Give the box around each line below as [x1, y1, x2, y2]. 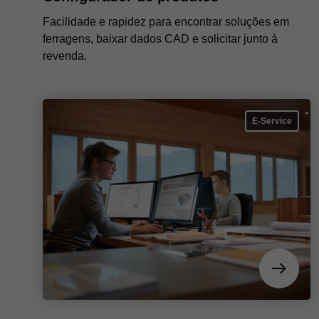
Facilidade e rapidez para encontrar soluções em [43, 15, 289, 28]
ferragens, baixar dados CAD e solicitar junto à [43, 32, 278, 45]
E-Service [251, 115, 292, 126]
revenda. [43, 49, 87, 62]
